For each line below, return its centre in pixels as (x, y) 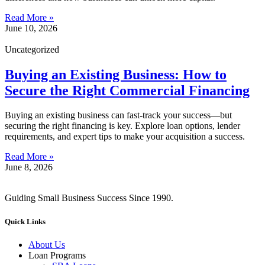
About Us (47, 244)
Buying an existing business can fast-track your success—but (118, 115)
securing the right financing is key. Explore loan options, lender (122, 126)
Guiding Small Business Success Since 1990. (90, 198)
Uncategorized (32, 49)
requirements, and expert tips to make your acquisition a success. (125, 137)
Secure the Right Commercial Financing (127, 90)
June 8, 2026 (29, 167)
